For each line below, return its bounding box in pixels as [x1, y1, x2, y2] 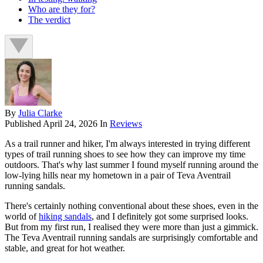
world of [5, 211, 39, 222]
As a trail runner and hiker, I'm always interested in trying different [5, 139, 250, 149]
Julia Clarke [18, 108, 62, 119]
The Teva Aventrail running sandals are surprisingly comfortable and [5, 232, 258, 243]
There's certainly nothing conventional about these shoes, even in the [5, 201, 258, 211]
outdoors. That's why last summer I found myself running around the [5, 160, 258, 170]
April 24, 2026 [43, 119, 97, 129]
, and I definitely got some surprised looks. [92, 211, 248, 222]
